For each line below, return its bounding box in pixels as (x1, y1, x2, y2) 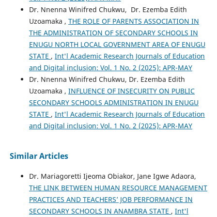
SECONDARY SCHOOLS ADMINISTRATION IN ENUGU (29, 97, 199, 107)
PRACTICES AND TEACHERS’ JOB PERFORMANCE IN (29, 194, 193, 204)
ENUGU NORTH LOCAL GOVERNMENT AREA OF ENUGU (29, 39, 205, 49)
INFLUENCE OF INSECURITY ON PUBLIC (68, 86, 195, 95)
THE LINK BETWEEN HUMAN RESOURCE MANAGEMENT (29, 183, 207, 192)
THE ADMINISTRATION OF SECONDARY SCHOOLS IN (29, 28, 198, 37)
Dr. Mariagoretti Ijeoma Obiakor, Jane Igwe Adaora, (29, 171, 196, 181)
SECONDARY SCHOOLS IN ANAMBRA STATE (29, 206, 171, 216)
